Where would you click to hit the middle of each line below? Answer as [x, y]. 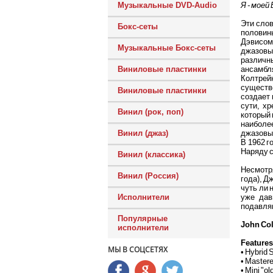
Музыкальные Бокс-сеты [167, 48]
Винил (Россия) [148, 176]
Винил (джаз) [143, 133]
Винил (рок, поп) [151, 112]
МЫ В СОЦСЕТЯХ [138, 250]
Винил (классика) [151, 154]
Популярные [143, 218]
